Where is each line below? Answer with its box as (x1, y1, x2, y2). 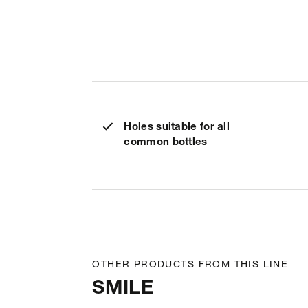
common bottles (124, 137, 208, 148)
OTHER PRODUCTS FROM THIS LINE (92, 261, 289, 270)
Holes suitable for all (124, 122, 230, 133)
